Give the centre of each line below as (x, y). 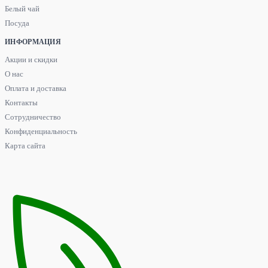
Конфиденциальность (41, 132)
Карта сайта (25, 146)
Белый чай (22, 9)
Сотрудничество (33, 117)
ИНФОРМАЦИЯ (33, 42)
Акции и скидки (31, 60)
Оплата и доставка (36, 89)
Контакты (21, 103)
